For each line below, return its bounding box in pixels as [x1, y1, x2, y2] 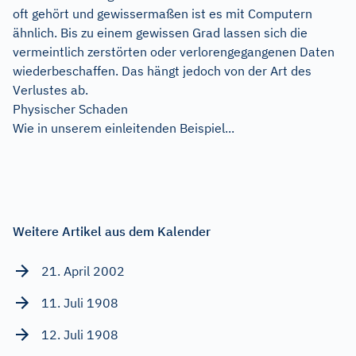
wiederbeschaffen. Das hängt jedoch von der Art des [13, 62, 311, 79]
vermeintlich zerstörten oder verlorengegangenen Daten [13, 43, 335, 60]
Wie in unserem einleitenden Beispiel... [13, 119, 234, 136]
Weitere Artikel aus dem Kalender [13, 222, 211, 239]
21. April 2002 [41, 262, 125, 279]
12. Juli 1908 [41, 326, 118, 342]
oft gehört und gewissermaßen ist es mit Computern [13, 5, 312, 21]
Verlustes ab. [13, 81, 88, 98]
